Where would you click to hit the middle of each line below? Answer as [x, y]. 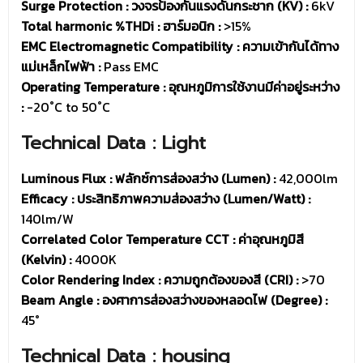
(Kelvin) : [46, 260]
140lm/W [47, 219]
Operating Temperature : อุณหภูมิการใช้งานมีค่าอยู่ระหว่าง [180, 87]
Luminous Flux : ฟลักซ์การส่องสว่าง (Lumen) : [148, 179]
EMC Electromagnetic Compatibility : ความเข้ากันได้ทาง [180, 47]
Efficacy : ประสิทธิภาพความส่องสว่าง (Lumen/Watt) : [166, 199]
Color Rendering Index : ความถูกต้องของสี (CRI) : [160, 280]
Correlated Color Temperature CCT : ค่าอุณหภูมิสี [162, 239]
